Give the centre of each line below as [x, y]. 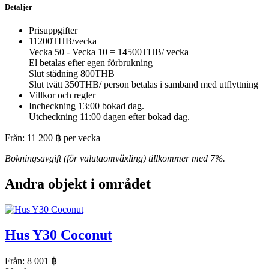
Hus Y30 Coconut [59, 234]
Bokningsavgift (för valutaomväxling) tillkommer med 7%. [115, 159]
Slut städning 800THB [72, 74]
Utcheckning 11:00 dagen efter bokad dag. [109, 117]
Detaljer [19, 7]
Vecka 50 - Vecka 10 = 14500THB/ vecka [109, 52]
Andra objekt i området [78, 184]
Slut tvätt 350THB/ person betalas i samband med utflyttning [144, 85]
